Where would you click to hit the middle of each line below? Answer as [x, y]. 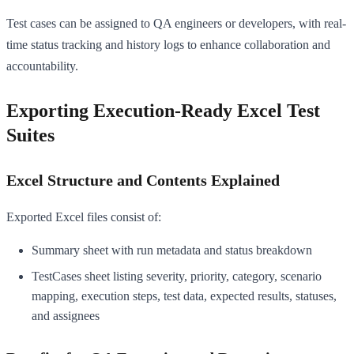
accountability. [42, 66]
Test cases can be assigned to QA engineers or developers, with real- [176, 23]
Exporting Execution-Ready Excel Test [163, 110]
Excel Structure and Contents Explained [143, 180]
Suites [30, 135]
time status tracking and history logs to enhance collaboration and [168, 44]
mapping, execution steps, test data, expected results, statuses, [184, 296]
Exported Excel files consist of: [84, 217]
